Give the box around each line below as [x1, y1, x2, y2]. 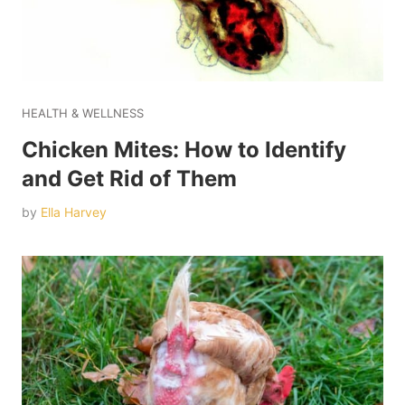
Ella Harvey [41, 204, 107, 221]
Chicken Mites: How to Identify [22, 137, 346, 164]
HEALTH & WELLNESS [22, 106, 144, 121]
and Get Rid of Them [22, 165, 237, 193]
